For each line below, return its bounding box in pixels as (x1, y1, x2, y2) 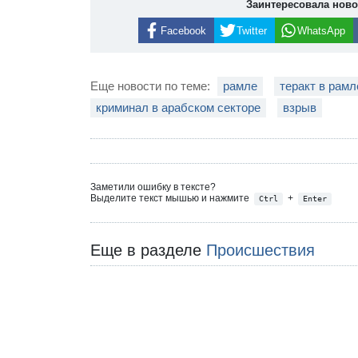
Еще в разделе (90, 241, 207, 259)
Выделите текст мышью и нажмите (90, 193, 253, 205)
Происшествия (206, 241, 316, 259)
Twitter (236, 24, 267, 37)
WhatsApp (296, 24, 345, 37)
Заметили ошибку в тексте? (90, 181, 217, 193)
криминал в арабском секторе (96, 101, 261, 115)
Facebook (160, 24, 206, 37)
